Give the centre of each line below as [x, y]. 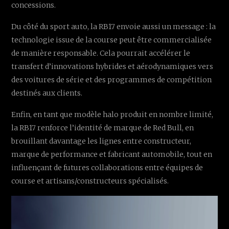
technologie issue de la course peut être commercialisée [112, 40]
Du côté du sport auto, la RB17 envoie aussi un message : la [114, 27]
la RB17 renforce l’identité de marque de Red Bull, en [103, 128]
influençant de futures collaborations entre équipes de [107, 168]
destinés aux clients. [47, 93]
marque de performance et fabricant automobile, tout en [112, 155]
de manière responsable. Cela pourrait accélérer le [101, 53]
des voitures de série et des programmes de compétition [112, 80]
